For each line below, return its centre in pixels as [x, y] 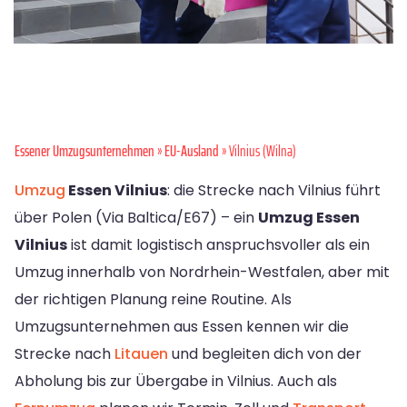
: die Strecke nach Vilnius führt [274, 191]
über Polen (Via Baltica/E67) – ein [136, 218]
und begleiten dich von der [265, 354]
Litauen [141, 354]
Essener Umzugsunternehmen [84, 151]
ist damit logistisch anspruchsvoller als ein [218, 245]
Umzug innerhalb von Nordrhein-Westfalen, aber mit [202, 273]
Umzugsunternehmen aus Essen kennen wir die [182, 327]
